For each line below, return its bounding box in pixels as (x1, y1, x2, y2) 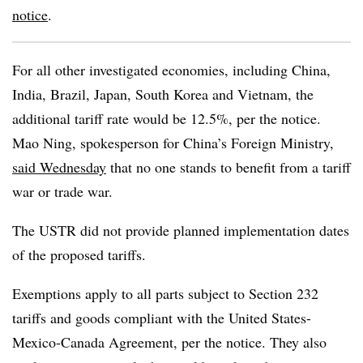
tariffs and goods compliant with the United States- (12, 308, 311, 327)
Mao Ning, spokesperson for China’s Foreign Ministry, (12, 133, 334, 152)
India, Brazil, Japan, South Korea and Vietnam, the (12, 84, 314, 104)
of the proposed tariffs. (12, 245, 146, 264)
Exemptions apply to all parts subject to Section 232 (12, 284, 318, 303)
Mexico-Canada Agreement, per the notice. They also (12, 332, 327, 352)
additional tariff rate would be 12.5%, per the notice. (12, 109, 321, 128)
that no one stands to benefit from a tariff (106, 157, 351, 177)
